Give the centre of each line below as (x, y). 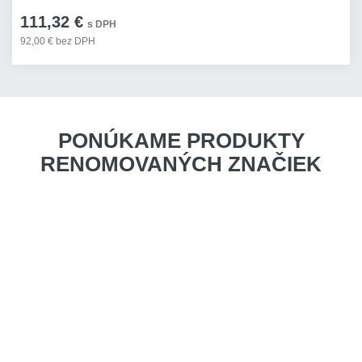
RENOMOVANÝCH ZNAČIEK (181, 164)
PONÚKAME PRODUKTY (181, 141)
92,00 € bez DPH (58, 41)
